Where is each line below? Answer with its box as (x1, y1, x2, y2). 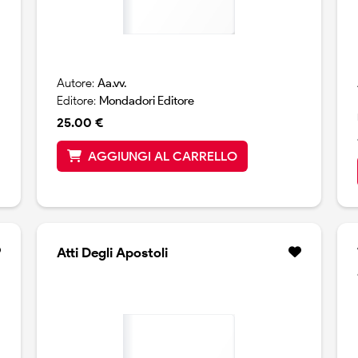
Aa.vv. (97, 76, 126, 91)
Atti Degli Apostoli (56, 245, 168, 261)
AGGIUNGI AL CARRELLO (87, 149, 237, 165)
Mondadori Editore (98, 93, 194, 109)
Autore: (56, 76, 97, 91)
